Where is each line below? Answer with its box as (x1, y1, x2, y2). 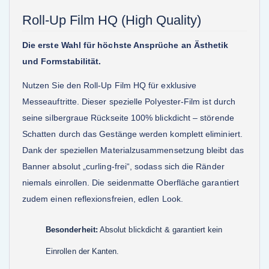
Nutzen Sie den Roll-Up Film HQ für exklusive (22, 80, 197, 90)
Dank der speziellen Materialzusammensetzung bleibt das (22, 145, 244, 155)
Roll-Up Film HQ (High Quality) (22, 13, 201, 28)
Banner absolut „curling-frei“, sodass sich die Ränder (22, 161, 225, 171)
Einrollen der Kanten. (46, 246, 119, 256)
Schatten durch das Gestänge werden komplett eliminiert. (22, 128, 243, 139)
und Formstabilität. (22, 56, 101, 67)
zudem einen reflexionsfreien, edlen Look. (22, 193, 183, 204)
